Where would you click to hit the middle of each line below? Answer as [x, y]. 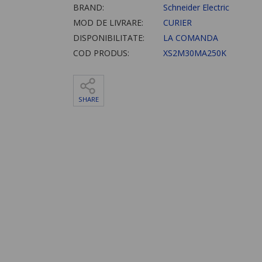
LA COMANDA [189, 38]
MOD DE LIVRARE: [108, 23]
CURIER [176, 23]
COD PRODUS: [101, 53]
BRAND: [88, 8]
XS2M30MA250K [193, 53]
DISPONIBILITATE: [108, 38]
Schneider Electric [195, 8]
